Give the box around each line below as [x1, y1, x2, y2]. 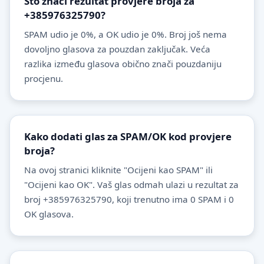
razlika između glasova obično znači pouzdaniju [24, 57, 222, 70]
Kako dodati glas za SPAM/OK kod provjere [24, 129, 232, 143]
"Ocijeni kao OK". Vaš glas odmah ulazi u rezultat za [24, 178, 239, 190]
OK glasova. [24, 207, 74, 220]
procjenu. [24, 72, 63, 84]
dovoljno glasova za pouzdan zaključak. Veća [24, 42, 210, 55]
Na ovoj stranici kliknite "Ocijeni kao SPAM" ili [24, 163, 213, 176]
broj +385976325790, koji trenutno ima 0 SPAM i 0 [24, 193, 234, 205]
